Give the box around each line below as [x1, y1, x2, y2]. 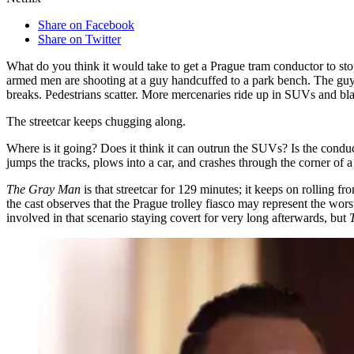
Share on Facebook [38, 18, 134, 32]
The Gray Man [6, 183, 81, 197]
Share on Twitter [38, 32, 121, 47]
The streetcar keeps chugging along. [6, 115, 186, 129]
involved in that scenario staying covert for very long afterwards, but [6, 211, 349, 225]
